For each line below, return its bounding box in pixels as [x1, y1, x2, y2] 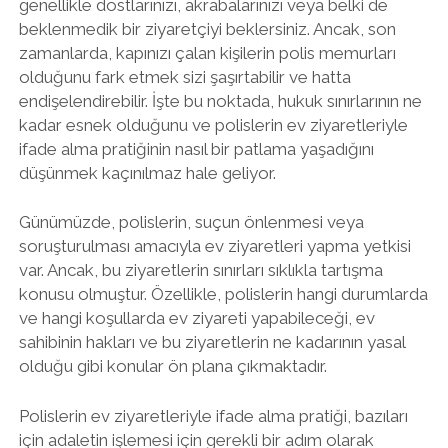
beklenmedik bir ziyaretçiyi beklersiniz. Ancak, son [18, 18, 396, 39]
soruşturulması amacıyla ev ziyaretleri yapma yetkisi [18, 236, 411, 256]
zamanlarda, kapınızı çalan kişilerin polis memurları [18, 42, 396, 63]
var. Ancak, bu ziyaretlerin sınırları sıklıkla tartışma [18, 260, 383, 280]
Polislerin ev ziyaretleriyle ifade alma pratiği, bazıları [18, 405, 408, 426]
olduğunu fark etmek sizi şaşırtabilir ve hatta [18, 66, 351, 87]
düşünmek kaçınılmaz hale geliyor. [18, 162, 276, 183]
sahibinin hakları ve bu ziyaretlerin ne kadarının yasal [18, 332, 405, 352]
